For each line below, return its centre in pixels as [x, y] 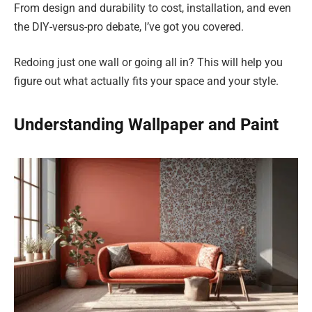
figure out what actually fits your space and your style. [146, 81]
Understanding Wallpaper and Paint [146, 125]
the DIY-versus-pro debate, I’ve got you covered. [129, 26]
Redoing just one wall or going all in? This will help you [148, 63]
